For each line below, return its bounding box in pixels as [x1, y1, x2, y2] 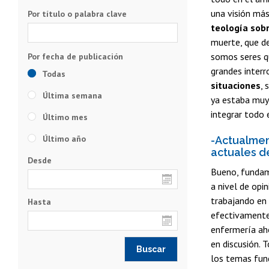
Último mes [40, 111, 88, 122]
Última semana [40, 89, 102, 101]
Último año [40, 133, 86, 144]
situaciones [211, 79, 261, 92]
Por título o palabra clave [28, 8, 127, 19]
